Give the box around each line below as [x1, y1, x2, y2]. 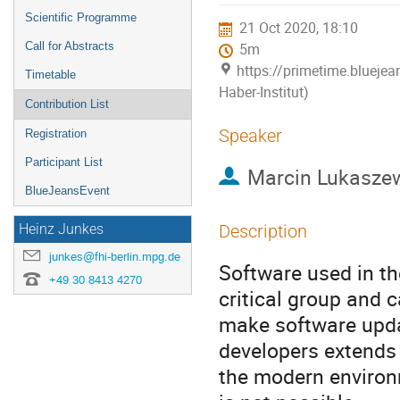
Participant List [25, 155, 103, 169]
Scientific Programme [25, 11, 137, 24]
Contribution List [25, 97, 109, 111]
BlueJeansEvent [25, 184, 110, 197]
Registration [25, 127, 87, 140]
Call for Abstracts [25, 39, 114, 53]
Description [219, 221, 307, 242]
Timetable [25, 68, 76, 81]
